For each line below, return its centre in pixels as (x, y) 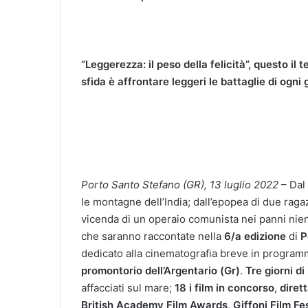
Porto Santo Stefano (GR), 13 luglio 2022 (180, 184)
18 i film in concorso (224, 287)
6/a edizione (255, 236)
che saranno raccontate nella (153, 236)
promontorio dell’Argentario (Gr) (161, 270)
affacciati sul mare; (128, 287)
